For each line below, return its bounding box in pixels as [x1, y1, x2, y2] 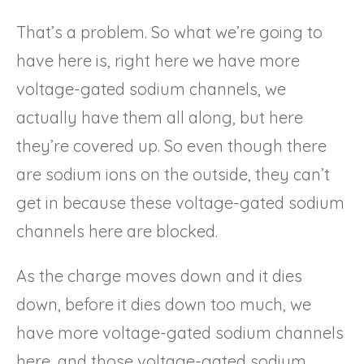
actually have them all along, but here [16, 106, 303, 128]
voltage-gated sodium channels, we [16, 78, 286, 99]
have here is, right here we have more [16, 50, 300, 71]
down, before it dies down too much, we [16, 293, 311, 314]
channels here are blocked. [16, 220, 218, 241]
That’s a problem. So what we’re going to [16, 21, 323, 42]
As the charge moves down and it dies [16, 265, 302, 286]
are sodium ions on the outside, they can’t [16, 163, 330, 184]
